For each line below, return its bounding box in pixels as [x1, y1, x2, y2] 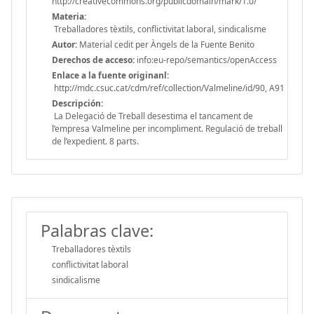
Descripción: [52, 97, 103, 109]
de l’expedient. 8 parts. [52, 135, 139, 147]
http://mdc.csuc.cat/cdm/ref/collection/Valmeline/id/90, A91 [52, 81, 285, 94]
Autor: [52, 38, 77, 50]
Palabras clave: [41, 219, 153, 242]
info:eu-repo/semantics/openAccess [135, 53, 277, 66]
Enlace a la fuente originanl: [52, 69, 169, 81]
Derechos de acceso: [52, 53, 135, 66]
